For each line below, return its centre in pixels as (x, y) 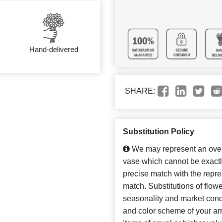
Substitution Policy (159, 132)
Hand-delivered (54, 49)
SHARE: (140, 91)
